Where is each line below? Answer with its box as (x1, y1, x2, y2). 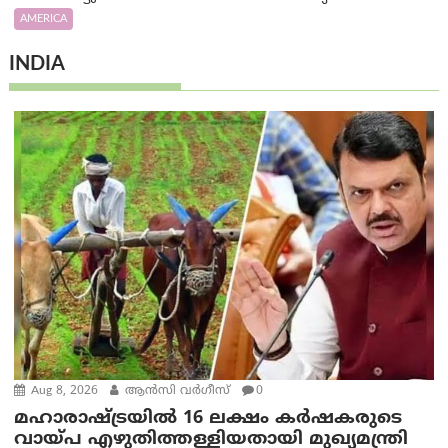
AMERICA (20, 12, 68, 27)
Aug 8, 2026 (27, 384, 99, 400)
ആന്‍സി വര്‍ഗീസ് (121, 384, 231, 400)
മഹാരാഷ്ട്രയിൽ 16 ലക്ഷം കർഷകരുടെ (14, 407, 403, 431)
